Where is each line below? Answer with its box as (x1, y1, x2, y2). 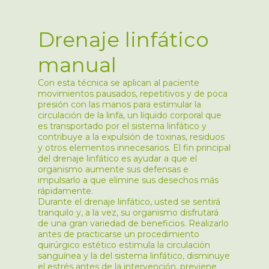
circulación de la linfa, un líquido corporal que (37, 109, 222, 121)
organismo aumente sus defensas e (37, 163, 189, 175)
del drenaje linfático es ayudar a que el (37, 153, 197, 164)
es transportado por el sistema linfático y (37, 120, 207, 131)
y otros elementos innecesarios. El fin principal (37, 142, 231, 153)
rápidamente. (37, 185, 93, 196)
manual (37, 52, 116, 77)
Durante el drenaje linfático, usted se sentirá (37, 196, 220, 207)
